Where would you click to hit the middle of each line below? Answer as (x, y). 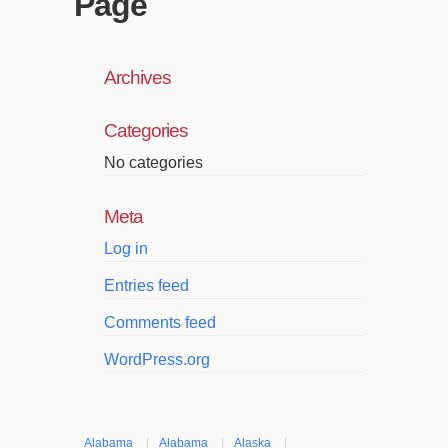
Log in (126, 248)
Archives (137, 77)
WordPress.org (157, 359)
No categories (153, 162)
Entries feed (146, 285)
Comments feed (160, 322)
